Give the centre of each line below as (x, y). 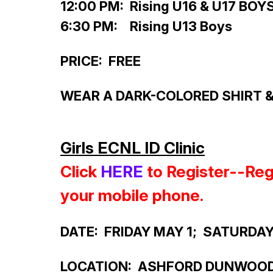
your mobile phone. (132, 196)
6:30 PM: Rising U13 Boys (146, 27)
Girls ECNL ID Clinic (133, 148)
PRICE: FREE (101, 61)
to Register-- (194, 172)
